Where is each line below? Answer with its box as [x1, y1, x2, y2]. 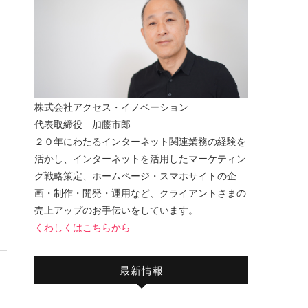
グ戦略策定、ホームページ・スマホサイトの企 [34, 169, 236, 181]
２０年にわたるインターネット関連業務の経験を [34, 135, 246, 147]
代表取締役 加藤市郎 [34, 118, 131, 130]
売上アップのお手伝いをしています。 [34, 203, 198, 216]
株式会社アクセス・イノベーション [34, 100, 188, 113]
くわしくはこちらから [34, 221, 131, 233]
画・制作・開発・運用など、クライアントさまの [34, 186, 246, 199]
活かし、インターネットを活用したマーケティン [34, 152, 246, 164]
